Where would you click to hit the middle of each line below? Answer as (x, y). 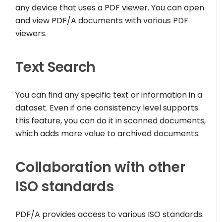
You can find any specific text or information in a (109, 95)
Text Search (56, 67)
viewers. (31, 34)
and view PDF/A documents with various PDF (102, 21)
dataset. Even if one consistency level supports (107, 108)
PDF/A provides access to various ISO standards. (110, 215)
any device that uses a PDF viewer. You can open (110, 8)
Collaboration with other (100, 167)
